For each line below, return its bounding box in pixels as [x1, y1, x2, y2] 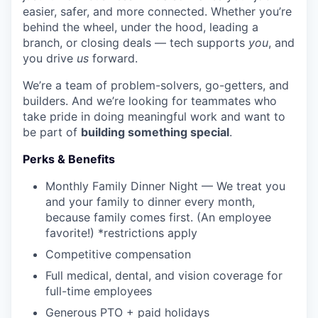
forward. [89, 51, 138, 66]
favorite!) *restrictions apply [45, 226, 197, 241]
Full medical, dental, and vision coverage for [45, 268, 283, 283]
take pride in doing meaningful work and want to [23, 109, 285, 124]
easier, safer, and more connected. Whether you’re [23, 4, 292, 19]
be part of [23, 125, 81, 140]
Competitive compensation [45, 247, 191, 262]
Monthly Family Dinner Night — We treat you [45, 179, 285, 194]
